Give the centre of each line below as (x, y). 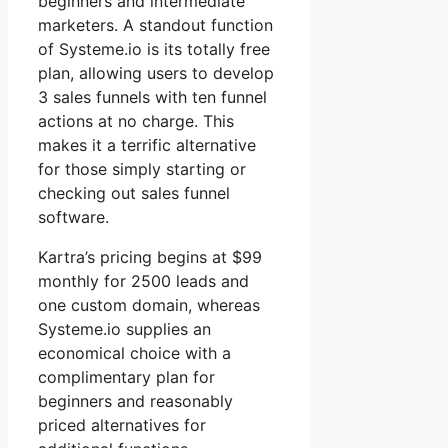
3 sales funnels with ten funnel (152, 96)
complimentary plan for (126, 376)
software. (73, 216)
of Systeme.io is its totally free (154, 48)
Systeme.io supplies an (124, 328)
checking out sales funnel (134, 192)
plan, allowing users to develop (156, 72)
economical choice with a (134, 352)
